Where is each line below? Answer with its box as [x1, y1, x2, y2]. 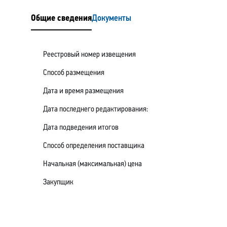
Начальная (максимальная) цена [43, 160, 142, 168]
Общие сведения [57, 13, 92, 23]
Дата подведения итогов [43, 123, 119, 132]
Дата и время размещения [43, 87, 124, 95]
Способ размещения [43, 68, 104, 77]
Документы [92, 13, 131, 23]
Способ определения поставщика [43, 141, 144, 150]
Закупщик [43, 178, 73, 186]
